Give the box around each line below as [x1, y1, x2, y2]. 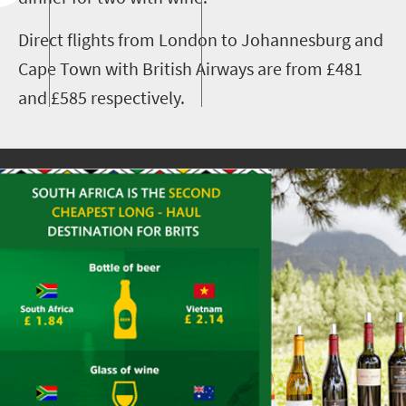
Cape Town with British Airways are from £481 [18, 57, 362, 80]
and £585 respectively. [18, 86, 188, 109]
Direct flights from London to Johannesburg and [18, 28, 383, 51]
